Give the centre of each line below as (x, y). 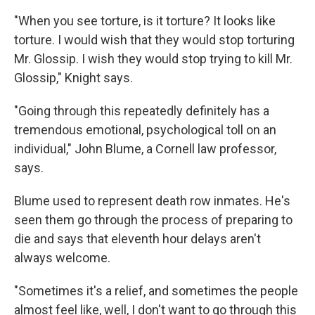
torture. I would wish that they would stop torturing (154, 40)
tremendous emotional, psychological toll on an (145, 130)
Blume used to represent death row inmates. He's (152, 201)
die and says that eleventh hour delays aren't (137, 239)
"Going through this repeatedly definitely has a (142, 111)
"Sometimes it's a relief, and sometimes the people (156, 291)
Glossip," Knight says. (73, 78)
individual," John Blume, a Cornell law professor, (145, 149)
